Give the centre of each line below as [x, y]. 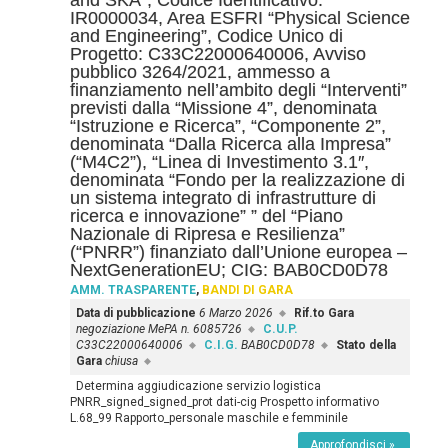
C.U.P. [280, 329]
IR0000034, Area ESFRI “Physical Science [239, 18]
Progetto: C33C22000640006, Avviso [217, 54]
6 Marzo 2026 [235, 313]
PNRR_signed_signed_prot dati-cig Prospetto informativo [224, 402]
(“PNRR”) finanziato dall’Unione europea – [238, 252]
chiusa [121, 361]
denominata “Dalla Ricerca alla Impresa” [230, 144]
